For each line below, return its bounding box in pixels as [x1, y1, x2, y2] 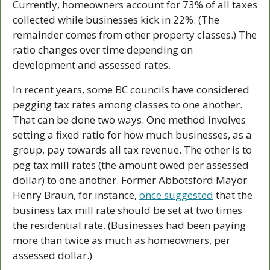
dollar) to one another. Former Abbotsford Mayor [13, 172, 247, 187]
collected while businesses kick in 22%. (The [13, 12, 219, 27]
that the [213, 187, 253, 202]
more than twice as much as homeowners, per [13, 233, 230, 247]
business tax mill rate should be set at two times [13, 202, 242, 217]
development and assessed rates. [13, 57, 173, 72]
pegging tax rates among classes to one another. [13, 97, 242, 111]
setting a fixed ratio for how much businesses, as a [13, 127, 252, 142]
